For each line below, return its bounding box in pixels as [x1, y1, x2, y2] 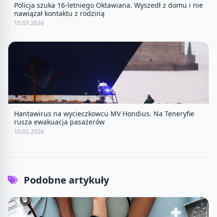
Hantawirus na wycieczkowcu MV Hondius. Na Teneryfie [14, 108, 194, 118]
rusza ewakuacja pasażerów [14, 117, 105, 126]
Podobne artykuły [21, 173, 109, 186]
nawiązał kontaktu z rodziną [14, 8, 105, 18]
